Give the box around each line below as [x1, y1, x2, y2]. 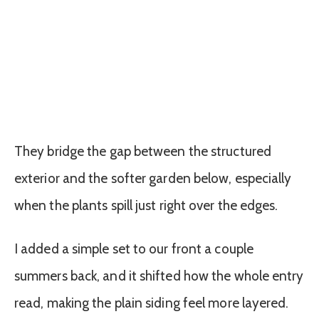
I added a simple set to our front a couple [14, 240, 253, 257]
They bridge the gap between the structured [14, 142, 271, 159]
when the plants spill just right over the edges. [14, 197, 278, 214]
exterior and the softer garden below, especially [14, 169, 292, 187]
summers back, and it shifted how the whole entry [14, 267, 304, 284]
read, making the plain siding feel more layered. [14, 294, 289, 311]
